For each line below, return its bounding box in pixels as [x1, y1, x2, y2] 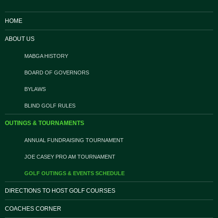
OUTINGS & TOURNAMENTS [5, 120, 84, 127]
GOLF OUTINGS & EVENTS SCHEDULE [24, 170, 125, 176]
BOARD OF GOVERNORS [24, 70, 89, 75]
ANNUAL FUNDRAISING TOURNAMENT [24, 137, 124, 143]
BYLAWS [24, 86, 46, 92]
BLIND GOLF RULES [24, 103, 75, 109]
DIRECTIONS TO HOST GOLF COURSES [5, 187, 115, 194]
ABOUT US [5, 36, 35, 42]
